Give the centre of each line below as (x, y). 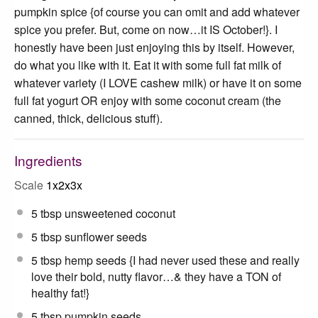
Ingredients (48, 160)
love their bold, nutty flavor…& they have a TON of (156, 276)
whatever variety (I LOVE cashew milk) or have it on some (158, 82)
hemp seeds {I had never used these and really (181, 260)
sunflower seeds (104, 236)
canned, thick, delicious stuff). (88, 118)
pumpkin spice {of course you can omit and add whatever (157, 11)
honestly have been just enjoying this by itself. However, (154, 47)
